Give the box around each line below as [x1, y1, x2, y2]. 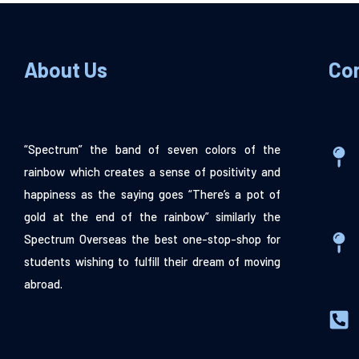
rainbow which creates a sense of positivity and [24, 164, 280, 179]
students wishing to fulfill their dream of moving [24, 254, 280, 269]
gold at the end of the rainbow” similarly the [24, 209, 280, 224]
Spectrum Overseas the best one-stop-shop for [24, 232, 280, 247]
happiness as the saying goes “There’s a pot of [24, 187, 280, 202]
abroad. [24, 276, 63, 292]
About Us [24, 57, 107, 83]
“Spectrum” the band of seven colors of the [24, 142, 280, 157]
